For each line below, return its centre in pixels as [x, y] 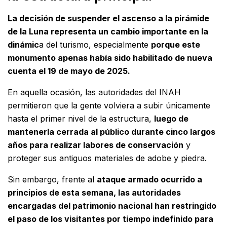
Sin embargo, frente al [52, 180]
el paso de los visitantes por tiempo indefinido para [110, 219]
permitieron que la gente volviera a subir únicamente [109, 106]
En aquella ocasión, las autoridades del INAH [94, 92]
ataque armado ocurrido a [149, 180]
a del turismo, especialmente [95, 45]
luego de [171, 119]
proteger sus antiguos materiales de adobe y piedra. [107, 158]
